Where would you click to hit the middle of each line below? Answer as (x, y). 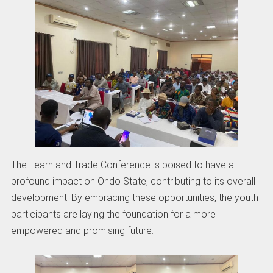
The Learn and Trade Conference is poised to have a (122, 165)
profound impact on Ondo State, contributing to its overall (133, 181)
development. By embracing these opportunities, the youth (134, 197)
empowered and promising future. (82, 230)
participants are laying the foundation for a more (113, 214)
